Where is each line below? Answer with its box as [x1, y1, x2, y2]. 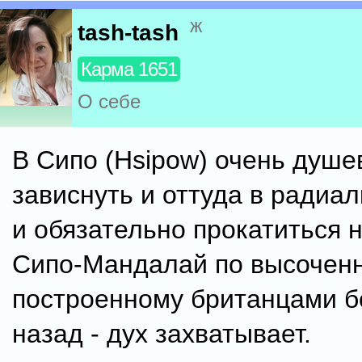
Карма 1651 [81, 58, 177, 81]
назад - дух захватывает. [12, 319, 311, 348]
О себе [78, 90, 141, 113]
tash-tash [78, 20, 179, 46]
